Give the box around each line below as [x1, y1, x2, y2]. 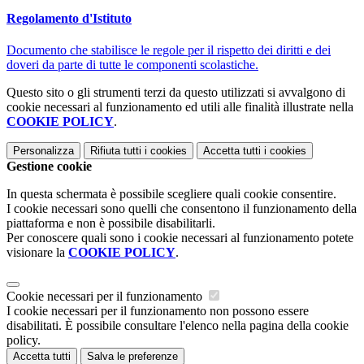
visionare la [6, 245, 68, 259]
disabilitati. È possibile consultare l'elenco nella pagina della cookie [6, 318, 349, 332]
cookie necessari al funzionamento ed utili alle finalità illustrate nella [6, 99, 353, 114]
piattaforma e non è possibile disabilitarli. [6, 215, 215, 230]
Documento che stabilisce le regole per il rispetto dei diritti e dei [6, 42, 331, 57]
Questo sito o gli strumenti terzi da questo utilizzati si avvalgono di [6, 84, 345, 99]
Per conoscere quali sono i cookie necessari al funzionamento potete [6, 230, 353, 245]
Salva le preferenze [87, 349, 178, 362]
